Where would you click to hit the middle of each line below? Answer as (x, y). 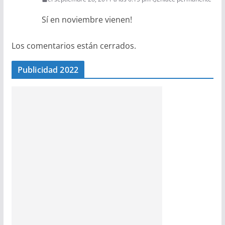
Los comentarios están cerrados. (74, 46)
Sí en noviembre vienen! (87, 20)
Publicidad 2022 (48, 70)
